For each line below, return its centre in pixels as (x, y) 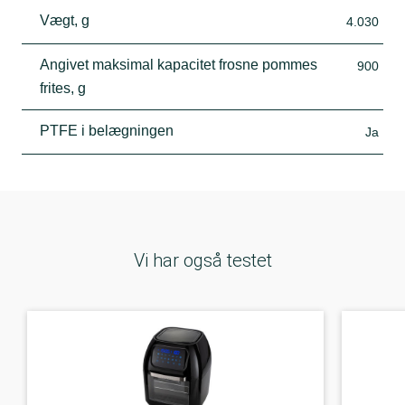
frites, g (63, 88)
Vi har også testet (202, 260)
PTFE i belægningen (107, 130)
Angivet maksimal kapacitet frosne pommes (179, 64)
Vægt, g (65, 20)
